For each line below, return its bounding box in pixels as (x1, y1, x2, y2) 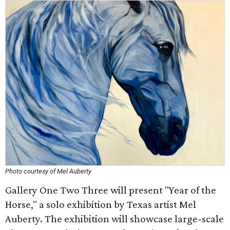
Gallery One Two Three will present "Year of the (5, 184, 216, 196)
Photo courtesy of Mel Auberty (5, 167, 91, 175)
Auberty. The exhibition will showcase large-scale (5, 213, 224, 225)
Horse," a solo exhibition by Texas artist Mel (5, 198, 196, 210)
